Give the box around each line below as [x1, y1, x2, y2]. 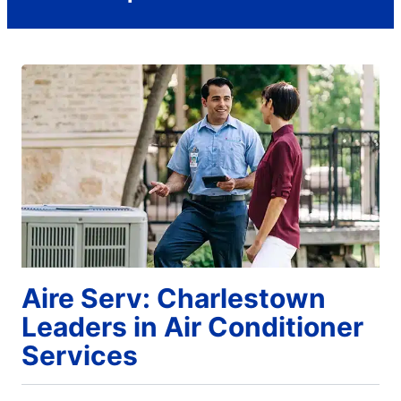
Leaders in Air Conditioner [21, 310, 363, 343]
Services [21, 338, 138, 371]
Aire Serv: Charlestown [21, 281, 326, 314]
